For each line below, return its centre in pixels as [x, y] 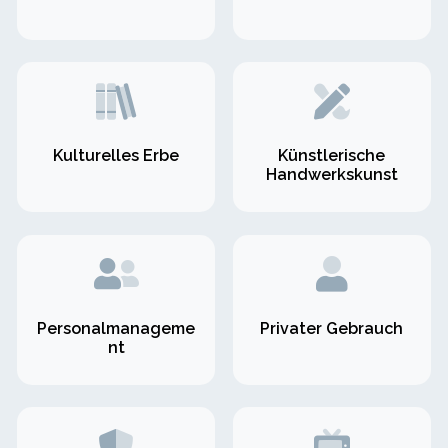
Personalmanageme [116, 328]
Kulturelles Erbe [116, 156]
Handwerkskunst [331, 175]
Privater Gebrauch [332, 328]
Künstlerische [332, 156]
